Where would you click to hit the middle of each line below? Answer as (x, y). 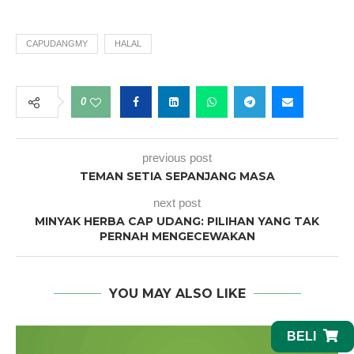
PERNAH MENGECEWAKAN (177, 236)
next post (177, 203)
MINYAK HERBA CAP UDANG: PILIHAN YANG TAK (177, 221)
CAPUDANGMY (57, 43)
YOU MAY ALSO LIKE (177, 294)
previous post (177, 158)
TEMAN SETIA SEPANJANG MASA (177, 176)
